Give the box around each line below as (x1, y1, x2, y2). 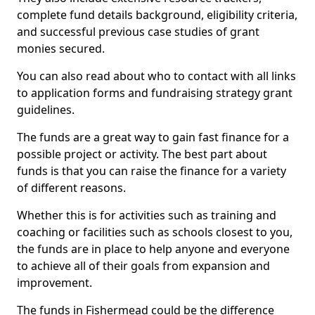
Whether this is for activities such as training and (17, 207, 276, 223)
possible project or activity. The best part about (17, 146, 267, 162)
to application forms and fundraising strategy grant (17, 85, 292, 101)
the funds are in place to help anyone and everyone (17, 241, 290, 257)
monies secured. (17, 41, 105, 56)
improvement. (17, 275, 92, 290)
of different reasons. (17, 180, 126, 195)
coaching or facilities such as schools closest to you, (17, 224, 292, 240)
